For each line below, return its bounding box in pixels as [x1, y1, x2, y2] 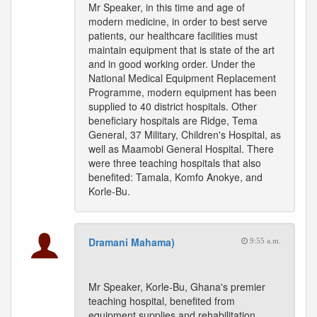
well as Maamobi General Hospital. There [88, 142, 274, 156]
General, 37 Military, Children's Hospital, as [88, 127, 281, 142]
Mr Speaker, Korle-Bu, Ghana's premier [88, 279, 265, 294]
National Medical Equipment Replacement [88, 71, 276, 85]
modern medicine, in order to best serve [88, 14, 267, 28]
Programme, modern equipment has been [88, 85, 277, 99]
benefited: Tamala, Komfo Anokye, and [88, 170, 263, 184]
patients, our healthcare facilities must [88, 28, 258, 42]
